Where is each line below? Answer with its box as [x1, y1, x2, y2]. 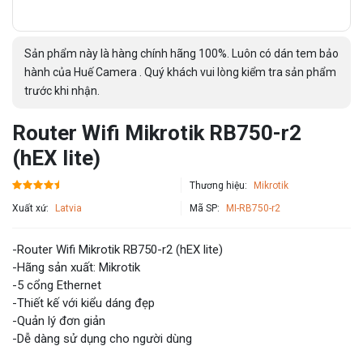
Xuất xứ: [12, 203, 51, 214]
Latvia [55, 203, 82, 214]
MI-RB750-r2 [226, 203, 280, 214]
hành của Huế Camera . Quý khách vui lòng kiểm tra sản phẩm [24, 66, 336, 79]
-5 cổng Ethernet [12, 278, 101, 293]
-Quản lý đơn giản [12, 314, 105, 328]
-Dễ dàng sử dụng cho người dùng [12, 331, 192, 346]
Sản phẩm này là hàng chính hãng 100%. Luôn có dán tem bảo [24, 47, 339, 60]
